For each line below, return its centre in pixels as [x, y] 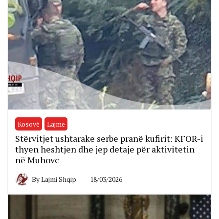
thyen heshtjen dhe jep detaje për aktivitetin [105, 149]
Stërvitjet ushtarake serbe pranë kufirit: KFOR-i [109, 139]
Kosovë [29, 124]
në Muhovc [37, 160]
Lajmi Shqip [59, 179]
